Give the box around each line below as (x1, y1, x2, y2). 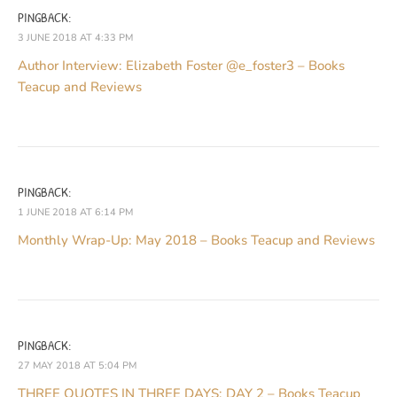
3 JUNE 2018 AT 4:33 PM (18, 30, 133, 44)
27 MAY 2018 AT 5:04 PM (18, 358, 136, 372)
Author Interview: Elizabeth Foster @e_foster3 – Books (18, 56, 345, 74)
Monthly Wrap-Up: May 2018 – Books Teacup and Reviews (18, 230, 375, 249)
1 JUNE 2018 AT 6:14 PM (18, 205, 133, 219)
